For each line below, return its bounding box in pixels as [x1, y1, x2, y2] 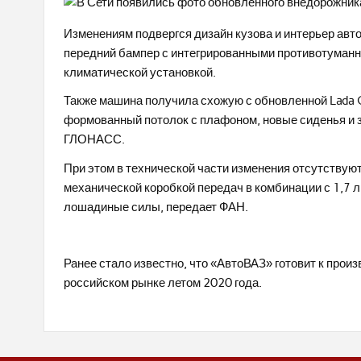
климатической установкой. [64, 64, 217, 80]
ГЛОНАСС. [64, 132, 126, 147]
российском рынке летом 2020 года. [64, 276, 263, 291]
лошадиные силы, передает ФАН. [64, 199, 249, 214]
